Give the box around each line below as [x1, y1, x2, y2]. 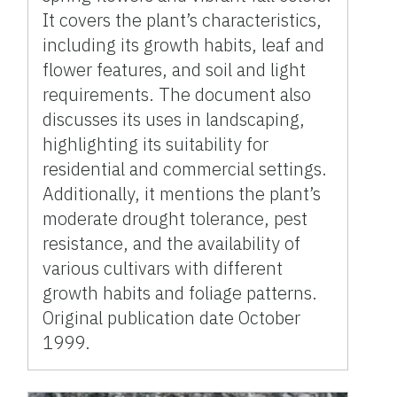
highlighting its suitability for [43, 132, 269, 157]
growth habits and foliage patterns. [43, 281, 318, 306]
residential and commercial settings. [43, 157, 328, 182]
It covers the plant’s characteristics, [43, 8, 323, 33]
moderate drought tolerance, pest [43, 206, 308, 231]
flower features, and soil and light [43, 58, 307, 82]
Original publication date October [43, 306, 301, 331]
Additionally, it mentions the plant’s [43, 182, 322, 206]
